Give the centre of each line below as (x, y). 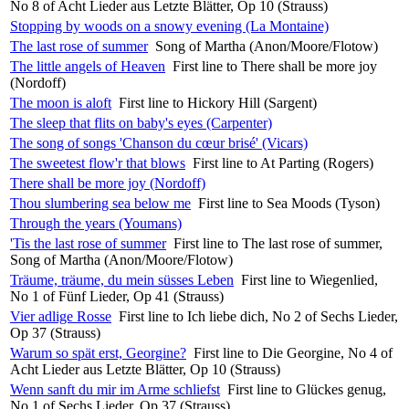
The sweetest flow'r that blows (98, 163)
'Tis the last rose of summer (88, 243)
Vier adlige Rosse (61, 316)
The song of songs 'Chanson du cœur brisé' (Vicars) (159, 142)
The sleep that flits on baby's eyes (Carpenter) (141, 122)
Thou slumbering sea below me (100, 203)
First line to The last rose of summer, (278, 243)
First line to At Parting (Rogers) (283, 163)
